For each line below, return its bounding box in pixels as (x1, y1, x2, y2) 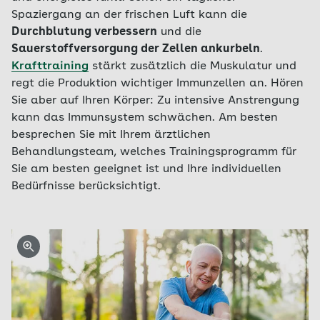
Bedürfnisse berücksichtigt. (11, 181, 161, 192)
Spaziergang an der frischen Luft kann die (11, 9, 247, 21)
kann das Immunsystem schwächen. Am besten (11, 112, 278, 124)
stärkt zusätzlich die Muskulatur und (89, 61, 296, 72)
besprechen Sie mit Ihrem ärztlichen (11, 129, 211, 141)
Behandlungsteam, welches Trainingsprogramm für (11, 146, 296, 158)
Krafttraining (11, 61, 89, 72)
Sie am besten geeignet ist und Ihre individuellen (11, 164, 281, 175)
